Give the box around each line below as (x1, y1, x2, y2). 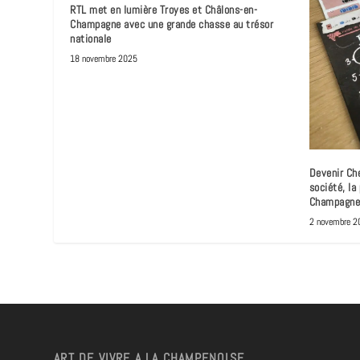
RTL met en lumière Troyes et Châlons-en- (70, 2, 258, 17)
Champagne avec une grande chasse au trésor (70, 16, 274, 31)
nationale (70, 31, 112, 46)
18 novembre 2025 (70, 51, 138, 65)
